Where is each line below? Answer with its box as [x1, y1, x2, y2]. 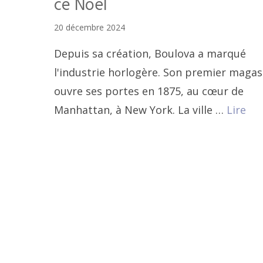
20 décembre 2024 [54, 22, 125, 33]
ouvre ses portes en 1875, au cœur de [54, 84, 244, 99]
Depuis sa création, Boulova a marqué [54, 46, 246, 61]
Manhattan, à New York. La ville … [54, 103, 227, 117]
